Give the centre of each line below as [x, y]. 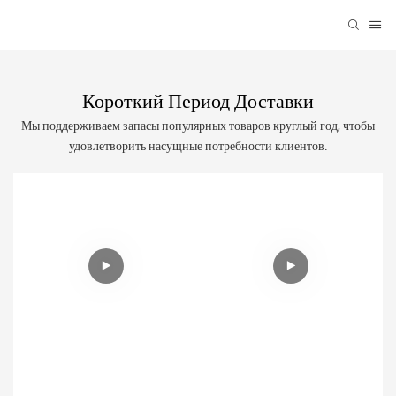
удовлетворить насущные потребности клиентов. [198, 147]
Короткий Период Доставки [198, 100]
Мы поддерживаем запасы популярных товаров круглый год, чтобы [198, 126]
